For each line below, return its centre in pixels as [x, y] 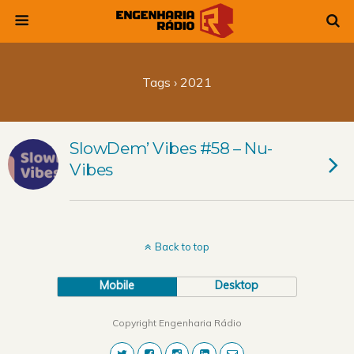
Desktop [237, 285]
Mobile [117, 285]
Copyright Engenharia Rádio [177, 323]
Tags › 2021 [177, 82]
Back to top [182, 247]
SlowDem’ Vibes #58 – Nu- [171, 148]
